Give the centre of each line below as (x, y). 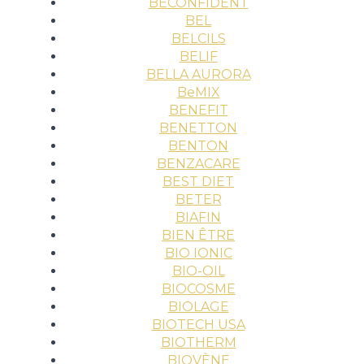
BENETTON (198, 128)
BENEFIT (198, 110)
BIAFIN (198, 217)
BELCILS (198, 39)
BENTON (198, 146)
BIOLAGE (198, 307)
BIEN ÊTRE (198, 235)
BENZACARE (198, 164)
